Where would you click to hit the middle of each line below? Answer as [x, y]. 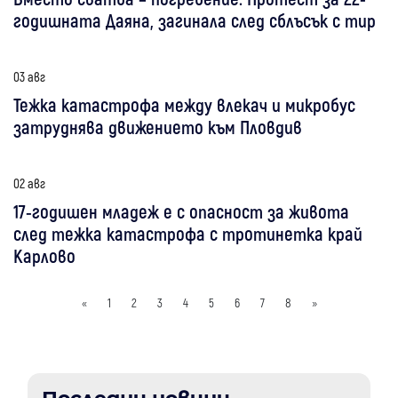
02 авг [29, 183]
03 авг [29, 76]
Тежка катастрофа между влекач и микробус [184, 104]
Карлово [44, 255]
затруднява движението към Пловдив [158, 126]
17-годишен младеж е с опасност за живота [181, 211]
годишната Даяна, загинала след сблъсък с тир [195, 20]
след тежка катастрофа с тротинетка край [188, 233]
